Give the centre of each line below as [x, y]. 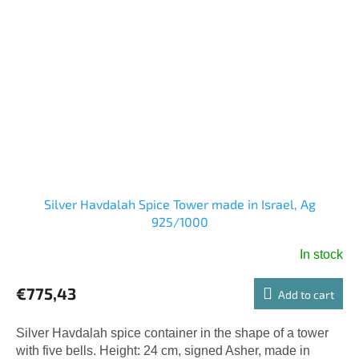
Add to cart [306, 294]
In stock [321, 254]
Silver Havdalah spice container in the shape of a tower [172, 333]
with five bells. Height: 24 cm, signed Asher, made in [163, 350]
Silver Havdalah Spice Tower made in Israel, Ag [179, 204]
